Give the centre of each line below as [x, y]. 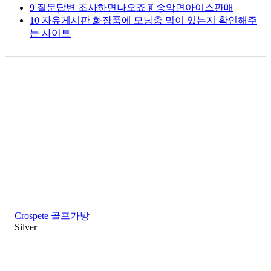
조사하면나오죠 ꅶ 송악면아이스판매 [155, 7]
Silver [26, 227]
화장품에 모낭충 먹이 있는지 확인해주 [174, 20]
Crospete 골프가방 [52, 215]
